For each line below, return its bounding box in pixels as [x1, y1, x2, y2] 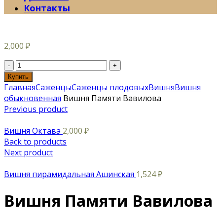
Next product [4, 147, 53, 158]
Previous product [4, 104, 68, 114]
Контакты [24, 2, 70, 14]
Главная [4, 82, 36, 93]
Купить [8, 73, 29, 80]
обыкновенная [4, 93, 61, 104]
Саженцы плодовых [72, 82, 148, 93]
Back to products [4, 136, 67, 147]
